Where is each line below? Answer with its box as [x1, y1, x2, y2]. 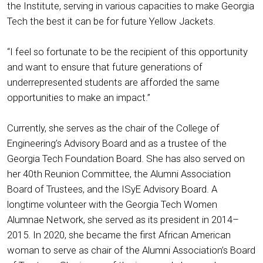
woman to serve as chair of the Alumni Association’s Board [7, 244, 255, 256]
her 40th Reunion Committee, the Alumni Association [7, 167, 231, 180]
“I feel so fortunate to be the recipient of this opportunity [7, 45, 248, 58]
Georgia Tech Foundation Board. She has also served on [7, 152, 245, 164]
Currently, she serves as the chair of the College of [7, 122, 220, 134]
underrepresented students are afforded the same [7, 76, 220, 88]
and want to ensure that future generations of [7, 60, 203, 73]
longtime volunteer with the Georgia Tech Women [7, 198, 217, 210]
